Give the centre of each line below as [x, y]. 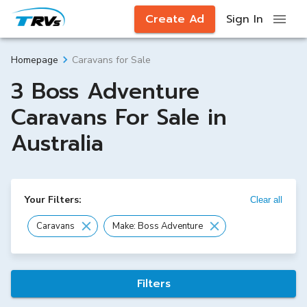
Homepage [35, 60]
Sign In [245, 19]
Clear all [266, 200]
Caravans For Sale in [119, 118]
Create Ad [175, 19]
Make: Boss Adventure [158, 226]
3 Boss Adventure [105, 91]
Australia [57, 144]
